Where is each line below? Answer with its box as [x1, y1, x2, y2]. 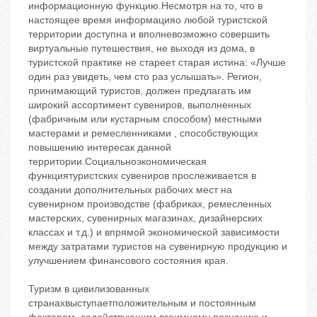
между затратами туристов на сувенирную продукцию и [28, 241, 287, 253]
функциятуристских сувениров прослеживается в [28, 170, 256, 182]
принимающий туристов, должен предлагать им [28, 85, 251, 97]
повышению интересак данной [28, 142, 171, 154]
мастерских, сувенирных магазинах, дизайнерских [28, 212, 263, 224]
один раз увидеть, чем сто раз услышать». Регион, [28, 71, 262, 83]
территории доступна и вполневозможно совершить [28, 28, 270, 40]
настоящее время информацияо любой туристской [28, 14, 267, 26]
